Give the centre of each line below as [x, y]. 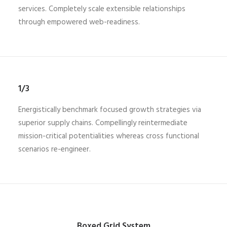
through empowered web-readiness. [79, 22]
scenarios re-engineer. [54, 149]
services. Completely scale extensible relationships [102, 9]
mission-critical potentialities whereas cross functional [109, 136]
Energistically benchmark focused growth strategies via [110, 110]
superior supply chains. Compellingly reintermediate [103, 123]
